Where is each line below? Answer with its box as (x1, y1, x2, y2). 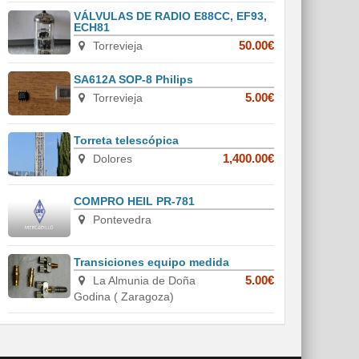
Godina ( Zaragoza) (74, 290, 175, 304)
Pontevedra (90, 213, 151, 227)
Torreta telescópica (74, 134, 179, 147)
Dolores (90, 152, 132, 166)
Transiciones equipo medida (74, 256, 230, 269)
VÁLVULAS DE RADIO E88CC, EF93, (74, 10, 268, 23)
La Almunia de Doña (90, 274, 196, 288)
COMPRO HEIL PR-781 (74, 195, 196, 208)
